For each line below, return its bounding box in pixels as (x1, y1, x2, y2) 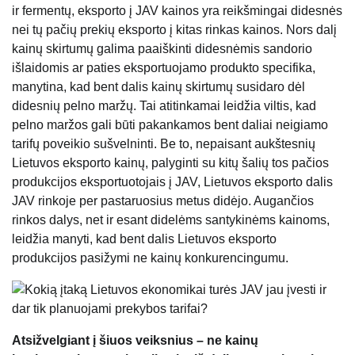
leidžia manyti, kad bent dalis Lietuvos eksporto (12, 232, 277, 246)
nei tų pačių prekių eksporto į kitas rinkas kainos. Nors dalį (12, 23, 337, 37)
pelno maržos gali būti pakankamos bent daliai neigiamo (12, 118, 328, 132)
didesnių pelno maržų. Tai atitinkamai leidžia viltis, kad (12, 99, 316, 113)
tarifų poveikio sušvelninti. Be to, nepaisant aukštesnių (12, 137, 315, 151)
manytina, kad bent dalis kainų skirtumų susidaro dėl (12, 80, 305, 94)
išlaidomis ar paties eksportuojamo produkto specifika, (12, 61, 315, 75)
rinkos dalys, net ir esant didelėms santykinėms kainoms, (12, 213, 330, 227)
